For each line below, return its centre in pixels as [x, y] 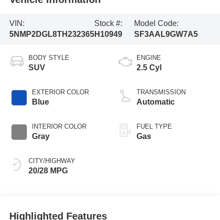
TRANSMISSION [161, 92]
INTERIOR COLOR [59, 127]
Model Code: [157, 24]
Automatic [156, 102]
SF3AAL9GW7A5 [166, 34]
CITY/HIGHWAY [52, 161]
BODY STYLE [49, 58]
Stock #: [108, 24]
